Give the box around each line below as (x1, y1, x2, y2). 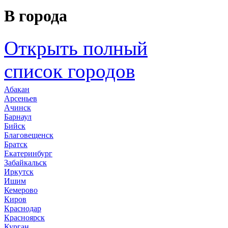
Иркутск (4, 167, 34, 177)
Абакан (4, 85, 30, 94)
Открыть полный (4, 37, 148, 60)
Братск (4, 140, 27, 149)
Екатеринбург (4, 149, 52, 158)
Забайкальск (4, 158, 47, 167)
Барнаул (4, 112, 32, 122)
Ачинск (4, 103, 31, 112)
